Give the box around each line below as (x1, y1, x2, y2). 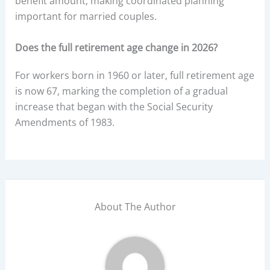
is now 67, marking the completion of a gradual (14, 84, 228, 98)
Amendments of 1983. (14, 115, 115, 129)
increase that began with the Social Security (14, 99, 213, 113)
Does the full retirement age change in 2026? (14, 40, 218, 54)
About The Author (94, 200, 176, 214)
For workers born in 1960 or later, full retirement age (14, 68, 254, 82)
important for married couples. (14, 10, 157, 24)
